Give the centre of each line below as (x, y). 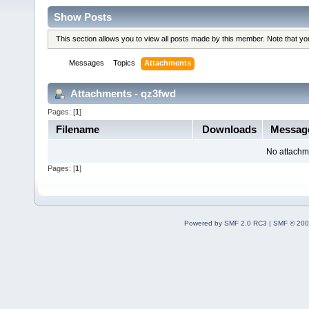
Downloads (229, 129)
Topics (124, 63)
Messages (87, 63)
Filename (77, 129)
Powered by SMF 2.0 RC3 (225, 223)
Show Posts (83, 17)
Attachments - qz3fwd (122, 93)
